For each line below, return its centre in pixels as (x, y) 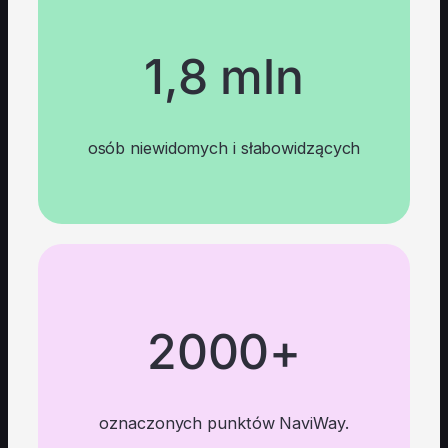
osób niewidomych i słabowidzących (224, 148)
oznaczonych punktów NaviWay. (224, 422)
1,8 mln (224, 77)
